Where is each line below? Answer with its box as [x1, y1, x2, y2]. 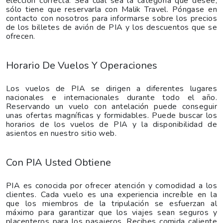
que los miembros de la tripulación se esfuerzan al [6, 198, 217, 209]
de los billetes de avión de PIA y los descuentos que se [6, 21, 217, 33]
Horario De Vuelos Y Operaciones [6, 58, 157, 72]
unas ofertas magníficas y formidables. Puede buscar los [6, 110, 217, 121]
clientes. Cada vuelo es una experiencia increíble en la [6, 189, 217, 200]
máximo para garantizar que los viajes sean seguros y [6, 207, 217, 218]
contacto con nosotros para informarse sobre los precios [6, 12, 217, 24]
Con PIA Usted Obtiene [6, 155, 111, 169]
